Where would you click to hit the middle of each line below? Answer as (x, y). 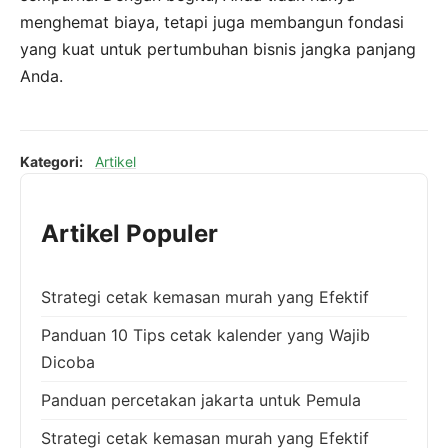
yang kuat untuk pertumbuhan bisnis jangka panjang (218, 48)
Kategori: (51, 161)
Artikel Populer (129, 233)
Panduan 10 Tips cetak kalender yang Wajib (205, 334)
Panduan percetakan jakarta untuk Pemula (201, 399)
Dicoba (68, 361)
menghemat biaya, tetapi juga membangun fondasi (212, 21)
